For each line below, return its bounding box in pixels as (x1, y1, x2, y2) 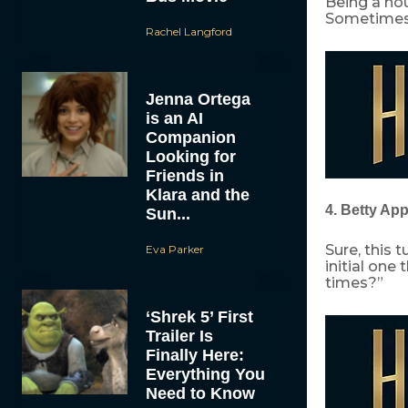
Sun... (145, 204, 190, 223)
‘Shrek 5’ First (145, 307, 253, 326)
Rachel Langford (145, 24, 232, 38)
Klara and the (145, 185, 250, 204)
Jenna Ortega (145, 89, 250, 108)
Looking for (145, 147, 236, 166)
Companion (145, 127, 236, 147)
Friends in (145, 166, 224, 185)
